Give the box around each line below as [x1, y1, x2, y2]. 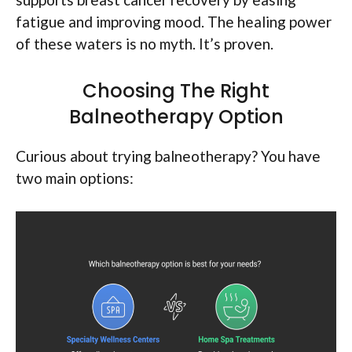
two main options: [16, 168, 134, 187]
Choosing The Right [82, 77, 269, 104]
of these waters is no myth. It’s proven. [16, 35, 273, 53]
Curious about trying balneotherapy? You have [16, 146, 321, 165]
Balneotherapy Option [68, 103, 284, 130]
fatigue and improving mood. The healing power [16, 13, 332, 31]
